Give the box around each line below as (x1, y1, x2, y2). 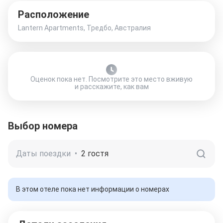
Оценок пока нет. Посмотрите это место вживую (30, 75, 193, 83)
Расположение (18, 8, 89, 20)
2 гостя (81, 149, 109, 158)
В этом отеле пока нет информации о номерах (16, 185, 169, 193)
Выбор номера (8, 120, 78, 132)
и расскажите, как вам (74, 83, 149, 91)
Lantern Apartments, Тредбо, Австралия (18, 24, 151, 32)
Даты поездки (16, 149, 71, 158)
